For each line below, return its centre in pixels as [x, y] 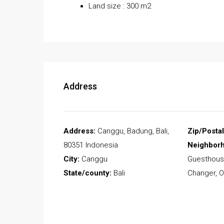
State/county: [87, 173]
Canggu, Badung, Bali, [132, 131]
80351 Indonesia [91, 145]
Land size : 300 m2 [120, 6]
